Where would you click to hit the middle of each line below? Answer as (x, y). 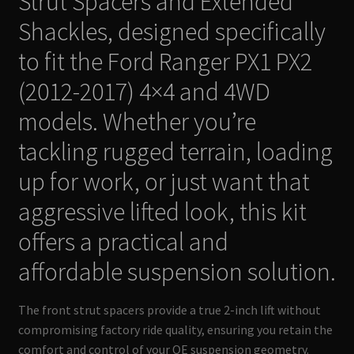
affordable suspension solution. (177, 271)
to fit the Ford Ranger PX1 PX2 (167, 61)
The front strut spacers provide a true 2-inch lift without (169, 309)
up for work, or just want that (164, 181)
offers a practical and (123, 241)
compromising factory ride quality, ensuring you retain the (175, 329)
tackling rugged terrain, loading (175, 151)
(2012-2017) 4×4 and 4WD (144, 91)
